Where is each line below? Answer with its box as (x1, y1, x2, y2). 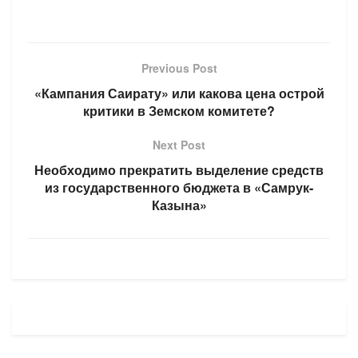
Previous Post (141, 59, 217, 76)
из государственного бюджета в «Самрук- (45, 177, 313, 197)
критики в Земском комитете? (83, 101, 275, 120)
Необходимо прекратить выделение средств (34, 160, 324, 179)
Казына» (151, 195, 207, 214)
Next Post (153, 136, 205, 153)
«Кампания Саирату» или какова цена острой (34, 83, 324, 102)
